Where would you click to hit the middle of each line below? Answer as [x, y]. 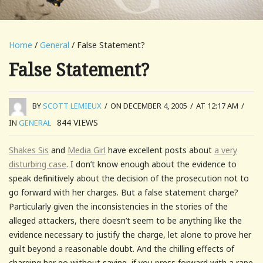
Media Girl [87, 150]
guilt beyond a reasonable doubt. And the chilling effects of [122, 248]
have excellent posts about [160, 150]
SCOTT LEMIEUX [72, 106]
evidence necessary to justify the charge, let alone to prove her [130, 234]
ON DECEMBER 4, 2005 [149, 106]
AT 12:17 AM [217, 106]
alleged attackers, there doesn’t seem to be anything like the [125, 220]
